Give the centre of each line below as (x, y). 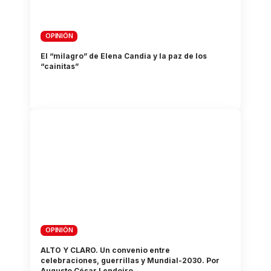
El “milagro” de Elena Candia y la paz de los (124, 56)
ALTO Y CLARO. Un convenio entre (106, 250)
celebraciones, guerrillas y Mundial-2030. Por (130, 260)
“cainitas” (60, 66)
